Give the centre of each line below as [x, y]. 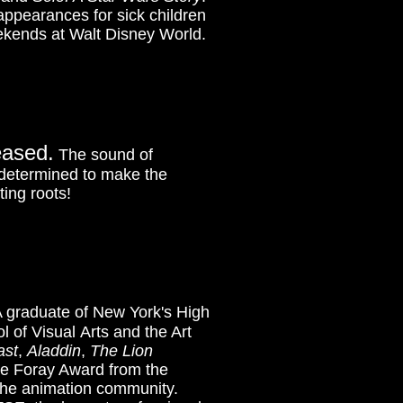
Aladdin [54, 351]
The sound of [105, 155]
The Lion [121, 351]
